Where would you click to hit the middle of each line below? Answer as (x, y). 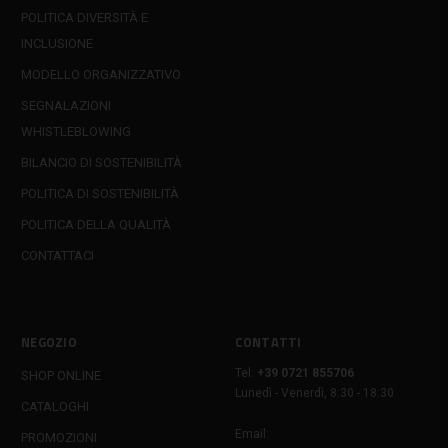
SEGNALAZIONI (66, 106)
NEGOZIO (49, 342)
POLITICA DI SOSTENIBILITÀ (100, 194)
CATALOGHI (55, 407)
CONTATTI (268, 342)
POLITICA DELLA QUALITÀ (96, 225)
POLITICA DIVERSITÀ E (84, 18)
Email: (251, 434)
